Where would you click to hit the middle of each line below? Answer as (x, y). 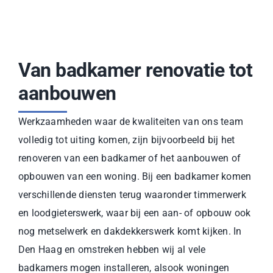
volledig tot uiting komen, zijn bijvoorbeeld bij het (127, 140)
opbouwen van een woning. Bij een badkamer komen (135, 176)
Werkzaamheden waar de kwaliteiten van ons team (131, 121)
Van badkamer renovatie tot (136, 70)
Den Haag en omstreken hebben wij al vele (112, 249)
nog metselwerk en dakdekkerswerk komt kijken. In (130, 231)
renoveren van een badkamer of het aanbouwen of (130, 158)
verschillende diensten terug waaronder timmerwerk (132, 194)
